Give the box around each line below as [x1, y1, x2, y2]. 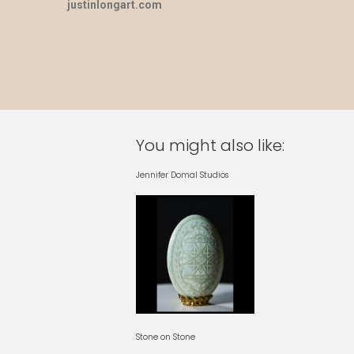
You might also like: [136, 134, 284, 156]
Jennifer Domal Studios [136, 169, 228, 181]
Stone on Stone [136, 331, 195, 343]
